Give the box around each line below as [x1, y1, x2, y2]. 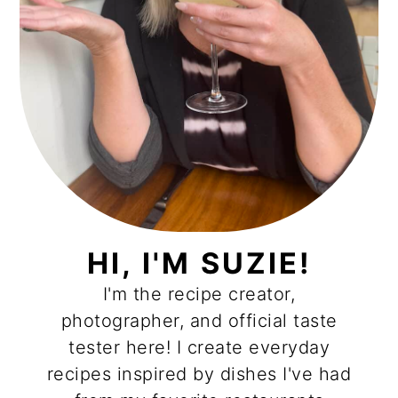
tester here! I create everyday [68, 336, 330, 358]
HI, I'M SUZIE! [86, 245, 312, 281]
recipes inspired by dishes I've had [46, 362, 352, 385]
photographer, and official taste [60, 309, 338, 331]
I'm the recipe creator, [102, 283, 296, 305]
